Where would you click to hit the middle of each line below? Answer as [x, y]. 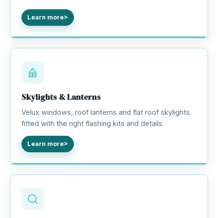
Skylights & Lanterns [61, 97]
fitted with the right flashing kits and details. [92, 123]
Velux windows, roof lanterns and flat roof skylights [105, 112]
